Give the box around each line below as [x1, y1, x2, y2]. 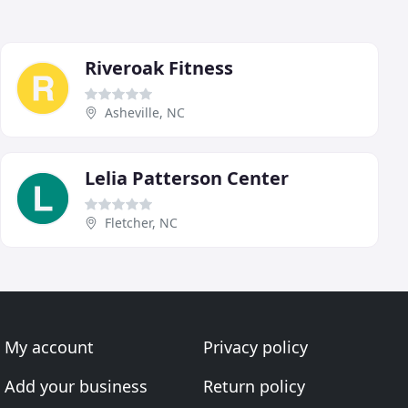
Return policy [202, 375, 305, 398]
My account [5, 336, 95, 359]
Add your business [5, 375, 148, 398]
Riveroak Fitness [85, 56, 233, 81]
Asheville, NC [105, 104, 185, 122]
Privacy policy [202, 336, 308, 359]
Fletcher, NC [105, 214, 178, 232]
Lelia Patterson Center [85, 166, 289, 191]
